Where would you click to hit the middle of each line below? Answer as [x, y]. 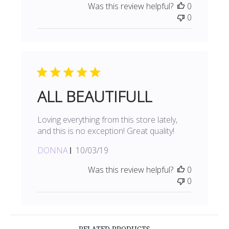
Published [109, 150]
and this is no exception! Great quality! [106, 131]
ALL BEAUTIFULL [95, 97]
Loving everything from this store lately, [108, 120]
